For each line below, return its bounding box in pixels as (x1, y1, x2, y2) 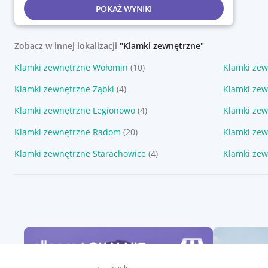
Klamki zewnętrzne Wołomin (14, 62, 128, 73)
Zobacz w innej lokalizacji (14, 40, 120, 51)
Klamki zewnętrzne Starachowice (14, 148, 146, 159)
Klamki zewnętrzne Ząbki (14, 83, 114, 95)
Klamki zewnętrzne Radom (14, 126, 121, 138)
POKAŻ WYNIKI (95, 2, 152, 14)
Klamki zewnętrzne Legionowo (14, 105, 135, 116)
